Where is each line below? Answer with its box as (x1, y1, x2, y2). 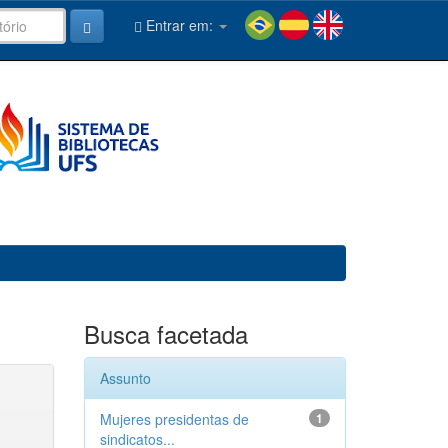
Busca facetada (83, 316, 248, 351)
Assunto (99, 368, 151, 388)
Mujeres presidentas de (99, 409, 249, 429)
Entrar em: (142, 15, 217, 35)
